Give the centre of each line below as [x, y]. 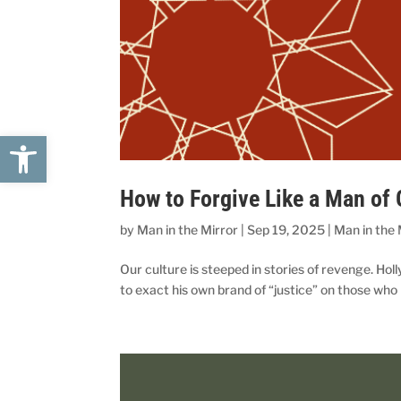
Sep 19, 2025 [286, 229]
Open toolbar [97, 144]
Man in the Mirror [188, 229]
